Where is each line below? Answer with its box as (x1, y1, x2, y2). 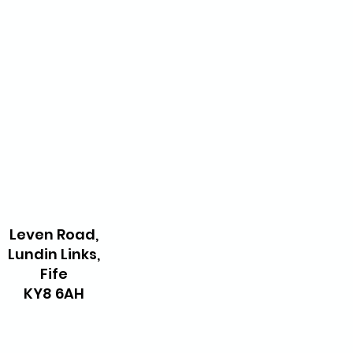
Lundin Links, (7, 244, 100, 264)
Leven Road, (9, 225, 98, 244)
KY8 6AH (23, 284, 84, 303)
